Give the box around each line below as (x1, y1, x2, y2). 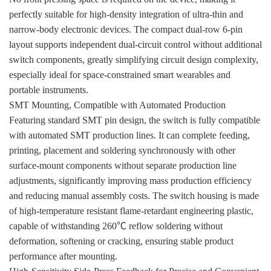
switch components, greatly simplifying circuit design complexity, (9, 54, 258, 65)
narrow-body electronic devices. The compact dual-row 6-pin (9, 24, 243, 35)
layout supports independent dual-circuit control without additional (9, 39, 262, 50)
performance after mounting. (9, 251, 117, 262)
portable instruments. (9, 85, 88, 96)
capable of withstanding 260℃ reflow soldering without (9, 221, 223, 232)
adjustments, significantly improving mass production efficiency (9, 175, 252, 186)
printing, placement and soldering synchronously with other (9, 145, 235, 156)
